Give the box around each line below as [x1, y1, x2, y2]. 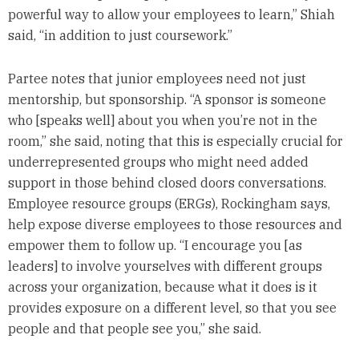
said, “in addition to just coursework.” [7, 26, 232, 43]
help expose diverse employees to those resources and [7, 216, 342, 232]
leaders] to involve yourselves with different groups [7, 257, 322, 274]
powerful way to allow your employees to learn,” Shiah [7, 6, 335, 22]
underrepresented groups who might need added [7, 153, 309, 170]
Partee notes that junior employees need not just [7, 70, 306, 87]
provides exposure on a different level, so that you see [7, 299, 337, 316]
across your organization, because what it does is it [7, 278, 317, 295]
